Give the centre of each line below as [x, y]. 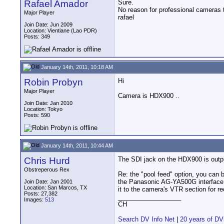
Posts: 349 [37, 36]
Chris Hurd [47, 161]
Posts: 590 [37, 115]
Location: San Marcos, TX [55, 187]
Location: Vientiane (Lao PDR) [60, 30]
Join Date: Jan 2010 [48, 103]
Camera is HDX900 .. [149, 96]
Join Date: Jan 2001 [48, 181]
